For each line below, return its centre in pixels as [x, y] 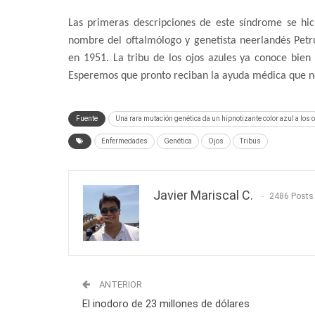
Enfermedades [124, 141]
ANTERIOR [120, 285]
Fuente [87, 119]
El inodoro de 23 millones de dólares [166, 304]
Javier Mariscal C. [203, 195]
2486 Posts [291, 197]
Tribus [250, 141]
